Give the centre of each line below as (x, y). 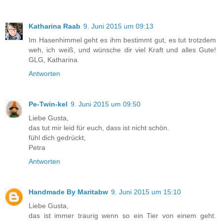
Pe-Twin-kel (48, 104)
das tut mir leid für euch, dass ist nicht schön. (99, 128)
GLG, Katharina (53, 59)
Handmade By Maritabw (68, 192)
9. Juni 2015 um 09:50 (106, 104)
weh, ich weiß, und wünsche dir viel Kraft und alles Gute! (122, 50)
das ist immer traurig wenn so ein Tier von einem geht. (122, 215)
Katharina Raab (55, 26)
